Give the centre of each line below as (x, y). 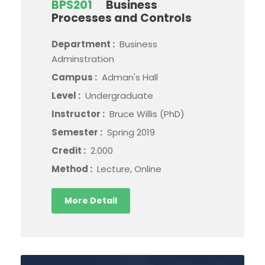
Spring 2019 (131, 132)
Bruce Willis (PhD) (147, 114)
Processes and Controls (122, 18)
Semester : (78, 132)
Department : (84, 44)
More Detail (91, 201)
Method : (73, 169)
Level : (67, 96)
